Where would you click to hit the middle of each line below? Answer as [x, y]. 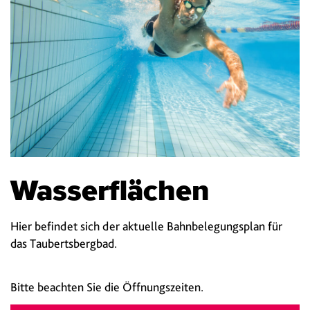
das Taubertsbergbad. [64, 244]
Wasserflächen [110, 191]
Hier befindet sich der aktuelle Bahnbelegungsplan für [146, 226]
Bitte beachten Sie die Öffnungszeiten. [107, 286]
